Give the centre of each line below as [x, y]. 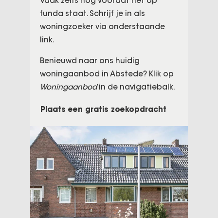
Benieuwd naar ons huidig [90, 61]
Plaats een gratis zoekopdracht [104, 109]
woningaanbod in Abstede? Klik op [107, 74]
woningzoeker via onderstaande [103, 27]
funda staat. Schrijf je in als [93, 13]
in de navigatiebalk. [136, 87]
